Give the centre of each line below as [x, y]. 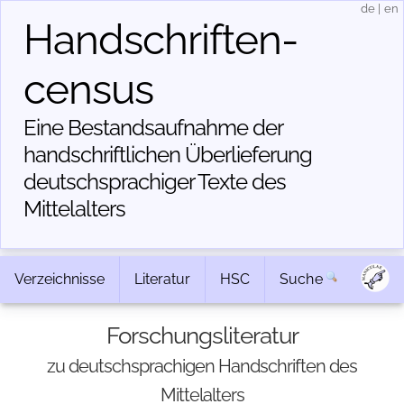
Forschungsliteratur [202, 335]
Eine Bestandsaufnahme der [153, 128]
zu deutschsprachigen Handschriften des [202, 366]
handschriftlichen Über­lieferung [168, 155]
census [88, 89]
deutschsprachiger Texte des [155, 182]
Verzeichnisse [60, 279]
